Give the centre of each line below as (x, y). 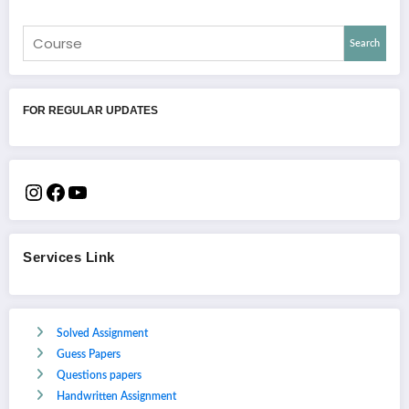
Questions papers (99, 375)
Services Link (69, 257)
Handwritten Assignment (116, 396)
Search (365, 43)
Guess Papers (89, 354)
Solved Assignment (102, 333)
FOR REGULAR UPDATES (90, 111)
